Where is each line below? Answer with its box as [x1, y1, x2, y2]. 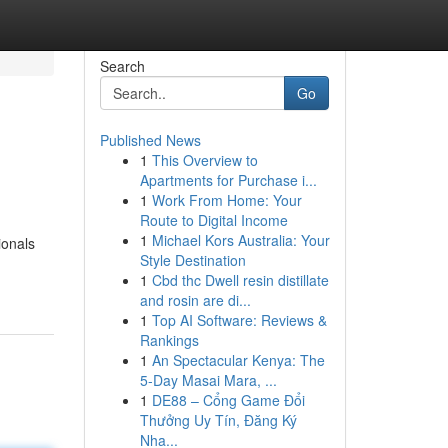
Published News [99, 130, 201, 150]
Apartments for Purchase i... [139, 170, 317, 190]
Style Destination [139, 250, 246, 270]
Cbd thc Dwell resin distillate [151, 270, 329, 290]
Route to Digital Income [139, 210, 288, 230]
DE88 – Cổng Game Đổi [151, 390, 305, 410]
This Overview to [151, 150, 258, 170]
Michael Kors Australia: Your [151, 230, 330, 250]
